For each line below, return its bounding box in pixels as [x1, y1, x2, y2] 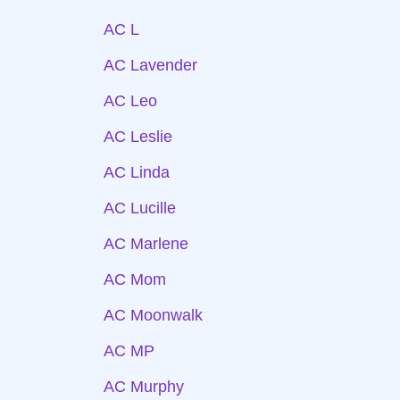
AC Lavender [104, 56, 197, 74]
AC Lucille [104, 199, 176, 217]
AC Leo [104, 92, 157, 110]
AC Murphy [104, 378, 184, 396]
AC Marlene [104, 235, 188, 253]
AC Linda [104, 163, 170, 181]
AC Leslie [104, 128, 172, 146]
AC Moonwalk [104, 306, 203, 324]
